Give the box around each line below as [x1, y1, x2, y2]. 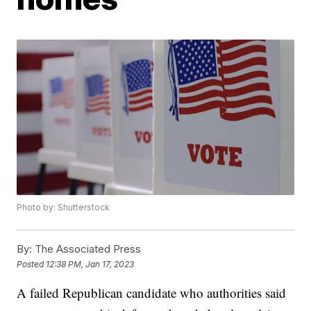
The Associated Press [32, 242, 142, 256]
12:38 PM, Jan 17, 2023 [46, 258, 135, 269]
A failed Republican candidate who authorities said [17, 284, 287, 302]
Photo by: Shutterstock [17, 202, 110, 213]
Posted [17, 258, 47, 269]
